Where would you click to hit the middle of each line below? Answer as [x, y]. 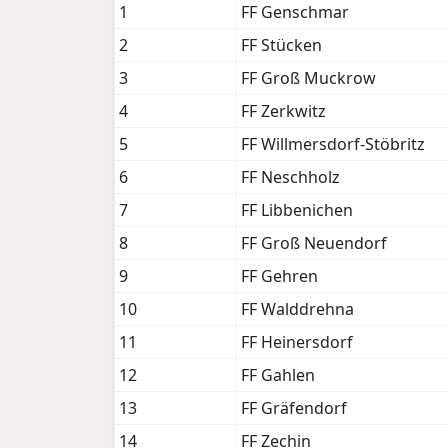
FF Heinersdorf [297, 342]
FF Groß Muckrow [308, 78]
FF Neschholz [290, 177]
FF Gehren [279, 276]
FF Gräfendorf [294, 408]
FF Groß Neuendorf [314, 243]
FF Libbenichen [297, 210]
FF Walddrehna [297, 309]
